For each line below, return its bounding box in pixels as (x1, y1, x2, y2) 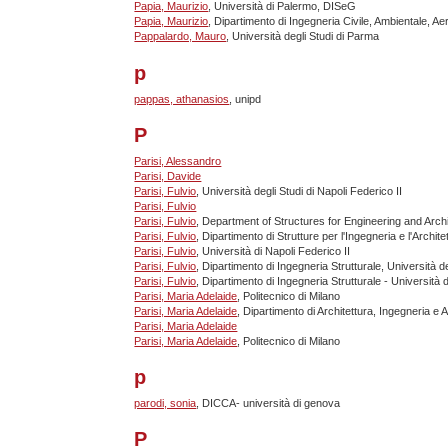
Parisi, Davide (134, 169, 202, 182)
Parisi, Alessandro (134, 154, 222, 167)
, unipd (229, 92, 262, 105)
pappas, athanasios (134, 92, 230, 105)
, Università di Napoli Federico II (196, 244, 351, 257)
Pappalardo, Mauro (134, 30, 227, 43)
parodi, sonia (134, 396, 197, 409)
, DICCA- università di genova (196, 396, 341, 409)
